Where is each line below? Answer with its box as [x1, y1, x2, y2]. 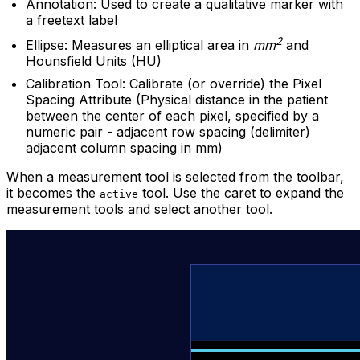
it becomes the [6, 185, 100, 202]
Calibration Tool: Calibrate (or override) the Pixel [26, 76, 321, 92]
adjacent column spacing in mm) [26, 140, 223, 157]
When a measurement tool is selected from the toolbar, [6, 169, 344, 186]
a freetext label [26, 11, 117, 28]
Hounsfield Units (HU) [26, 53, 162, 70]
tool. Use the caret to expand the [138, 185, 344, 202]
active [100, 188, 138, 201]
